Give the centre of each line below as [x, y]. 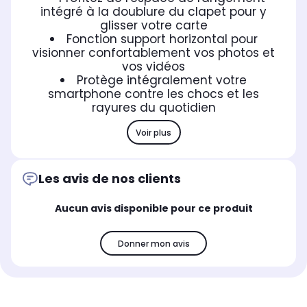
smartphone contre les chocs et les [153, 94]
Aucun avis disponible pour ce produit [153, 209]
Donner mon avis [153, 243]
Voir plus [153, 132]
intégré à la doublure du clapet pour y [153, 12]
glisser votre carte [153, 26]
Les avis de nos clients [110, 179]
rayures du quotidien [153, 108]
